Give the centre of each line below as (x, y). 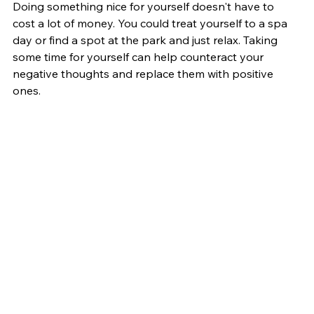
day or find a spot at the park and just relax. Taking (146, 40)
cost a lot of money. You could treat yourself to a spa (151, 23)
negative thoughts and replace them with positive (144, 73)
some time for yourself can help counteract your (139, 56)
